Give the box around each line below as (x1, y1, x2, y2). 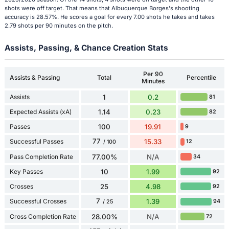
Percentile (186, 74, 216, 82)
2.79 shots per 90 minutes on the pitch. (4, 22, 113, 30)
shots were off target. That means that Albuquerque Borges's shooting (4, 5, 199, 12)
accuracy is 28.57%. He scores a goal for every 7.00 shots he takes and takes (4, 13, 215, 21)
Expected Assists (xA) (9, 107, 72, 116)
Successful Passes (9, 138, 63, 146)
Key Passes (9, 167, 43, 175)
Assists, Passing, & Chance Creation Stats (4, 43, 168, 53)
